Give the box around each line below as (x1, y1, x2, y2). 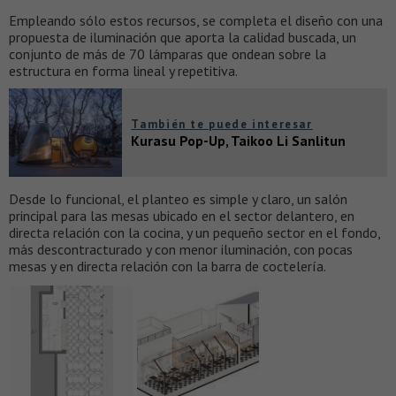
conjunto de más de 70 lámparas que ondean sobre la (9, 44, 326, 63)
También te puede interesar (131, 116, 313, 132)
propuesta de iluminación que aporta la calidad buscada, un (9, 27, 356, 46)
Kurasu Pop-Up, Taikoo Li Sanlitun (131, 131, 346, 149)
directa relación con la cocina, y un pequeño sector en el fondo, (9, 223, 380, 241)
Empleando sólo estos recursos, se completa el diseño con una (9, 11, 383, 29)
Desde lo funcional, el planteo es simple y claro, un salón (9, 189, 347, 208)
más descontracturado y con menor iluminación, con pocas (9, 240, 353, 258)
